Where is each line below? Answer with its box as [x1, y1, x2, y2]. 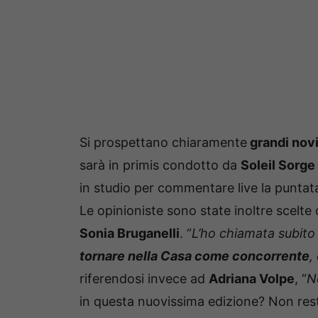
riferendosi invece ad [79, 271, 209, 287]
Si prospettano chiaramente [79, 135, 247, 150]
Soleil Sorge [241, 158, 315, 173]
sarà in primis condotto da [79, 158, 241, 173]
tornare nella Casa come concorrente [79, 248, 309, 264]
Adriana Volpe [209, 271, 295, 287]
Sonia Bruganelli [79, 226, 180, 241]
